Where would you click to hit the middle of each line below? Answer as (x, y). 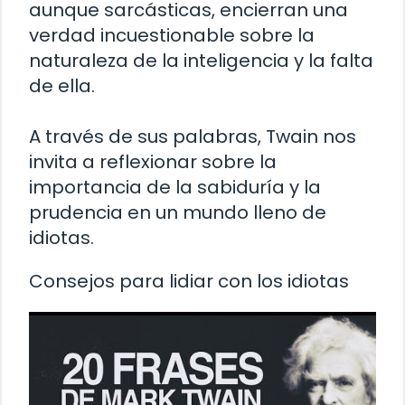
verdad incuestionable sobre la (172, 36)
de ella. (62, 86)
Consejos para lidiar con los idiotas (189, 282)
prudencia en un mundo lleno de (178, 213)
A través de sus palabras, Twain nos (193, 137)
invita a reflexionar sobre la (153, 162)
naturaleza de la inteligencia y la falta (201, 61)
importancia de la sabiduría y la (175, 188)
